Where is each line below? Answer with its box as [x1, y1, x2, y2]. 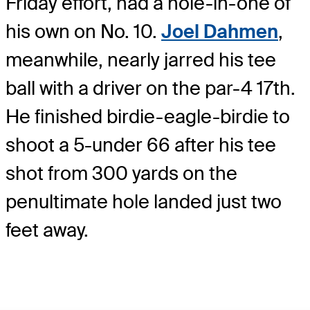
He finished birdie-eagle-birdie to [6, 104, 290, 129]
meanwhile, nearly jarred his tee [6, 47, 276, 72]
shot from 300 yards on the [6, 161, 237, 185]
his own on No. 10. [6, 19, 161, 44]
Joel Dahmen [161, 19, 278, 44]
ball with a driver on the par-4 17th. [6, 75, 295, 100]
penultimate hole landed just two [6, 189, 282, 214]
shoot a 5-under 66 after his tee [6, 132, 276, 157]
